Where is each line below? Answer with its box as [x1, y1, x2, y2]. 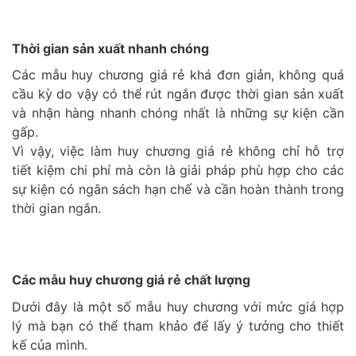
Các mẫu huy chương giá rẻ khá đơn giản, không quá [12, 67, 344, 83]
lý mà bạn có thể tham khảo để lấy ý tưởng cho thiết [12, 318, 344, 335]
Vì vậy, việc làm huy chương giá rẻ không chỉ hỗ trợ [12, 143, 344, 160]
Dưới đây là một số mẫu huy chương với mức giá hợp [12, 299, 344, 315]
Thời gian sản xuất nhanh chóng [12, 41, 209, 57]
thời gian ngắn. [12, 200, 105, 217]
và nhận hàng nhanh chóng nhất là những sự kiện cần [12, 105, 344, 122]
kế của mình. [12, 337, 87, 354]
